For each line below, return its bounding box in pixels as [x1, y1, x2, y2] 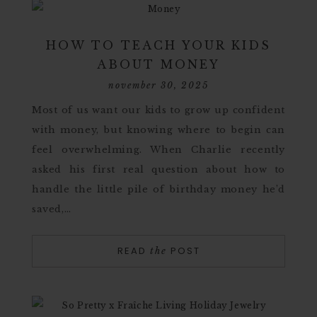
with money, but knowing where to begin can [32, 124, 285, 136]
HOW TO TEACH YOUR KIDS [46, 38, 271, 52]
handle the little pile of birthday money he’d [32, 183, 285, 195]
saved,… [32, 203, 71, 215]
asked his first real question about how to [32, 163, 285, 175]
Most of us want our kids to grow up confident [32, 104, 285, 116]
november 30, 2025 [108, 80, 209, 91]
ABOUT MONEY [97, 57, 220, 71]
